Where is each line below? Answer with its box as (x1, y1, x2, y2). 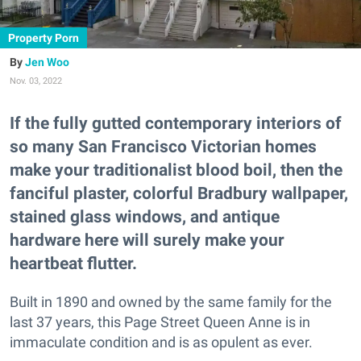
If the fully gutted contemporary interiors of (10, 112, 342, 133)
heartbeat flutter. (10, 252, 137, 273)
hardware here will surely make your (10, 229, 284, 250)
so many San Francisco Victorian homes (10, 135, 317, 156)
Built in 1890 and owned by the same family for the (10, 293, 332, 310)
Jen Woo (25, 55, 69, 68)
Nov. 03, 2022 (10, 75, 62, 86)
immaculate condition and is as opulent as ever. (10, 333, 313, 351)
